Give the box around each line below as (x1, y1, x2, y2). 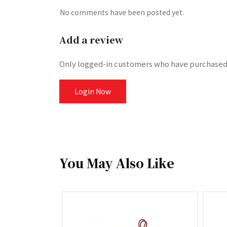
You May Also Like (59, 154, 174, 172)
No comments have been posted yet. (60, 7, 184, 17)
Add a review (59, 33, 123, 46)
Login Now (74, 86, 111, 96)
